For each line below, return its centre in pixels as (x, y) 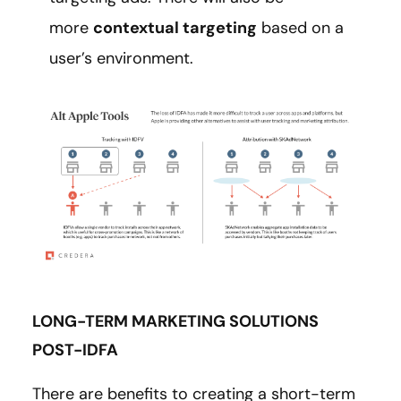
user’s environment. (124, 59)
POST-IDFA (75, 350)
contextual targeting (175, 28)
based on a (300, 28)
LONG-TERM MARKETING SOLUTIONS (175, 321)
